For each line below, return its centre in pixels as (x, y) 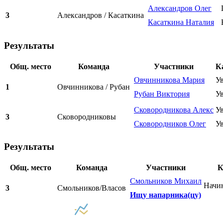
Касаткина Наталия (181, 22)
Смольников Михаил (166, 181)
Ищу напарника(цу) (166, 195)
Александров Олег (180, 8)
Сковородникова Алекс (174, 110)
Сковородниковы (87, 116)
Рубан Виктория (162, 94)
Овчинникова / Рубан (94, 87)
